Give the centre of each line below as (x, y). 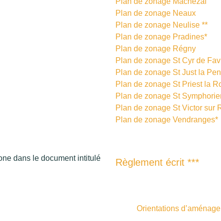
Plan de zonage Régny (156, 48)
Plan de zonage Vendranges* (167, 119)
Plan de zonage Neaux (156, 13)
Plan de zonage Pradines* (161, 37)
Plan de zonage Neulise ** (162, 25)
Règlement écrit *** (157, 162)
